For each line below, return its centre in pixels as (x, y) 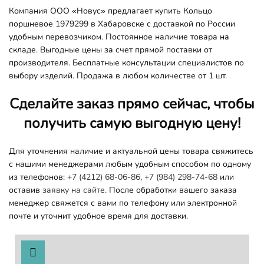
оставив (26, 190)
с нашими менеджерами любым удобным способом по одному (130, 164)
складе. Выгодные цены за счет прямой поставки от (110, 49)
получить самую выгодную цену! (132, 123)
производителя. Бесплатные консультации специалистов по (126, 62)
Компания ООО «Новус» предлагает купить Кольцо (110, 11)
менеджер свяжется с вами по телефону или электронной (123, 203)
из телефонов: (38, 177)
